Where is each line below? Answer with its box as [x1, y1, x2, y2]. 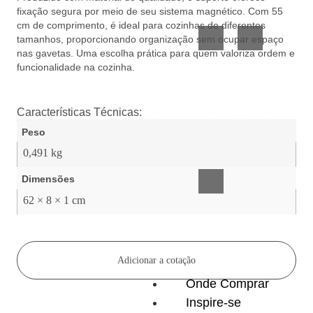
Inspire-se [186, 295, 241, 310]
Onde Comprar [186, 276, 269, 291]
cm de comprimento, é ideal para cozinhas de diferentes [17, 20, 265, 31]
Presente [246, 3, 291, 16]
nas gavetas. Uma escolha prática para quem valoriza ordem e [17, 48, 295, 59]
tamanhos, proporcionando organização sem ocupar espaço [17, 34, 284, 45]
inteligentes [207, 147, 264, 159]
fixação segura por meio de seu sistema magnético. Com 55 [17, 6, 283, 17]
